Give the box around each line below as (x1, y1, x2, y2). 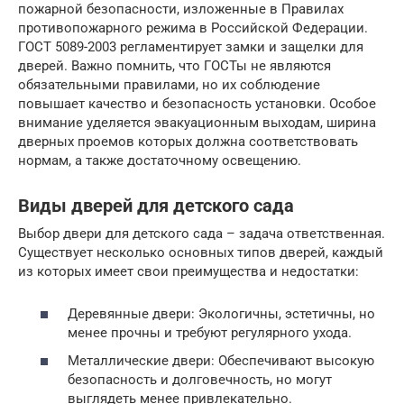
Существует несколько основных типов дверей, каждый (18, 244, 383, 261)
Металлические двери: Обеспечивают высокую (68, 353, 374, 369)
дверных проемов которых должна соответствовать (18, 133, 358, 150)
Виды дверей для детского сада (18, 196, 294, 217)
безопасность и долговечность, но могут (68, 372, 332, 388)
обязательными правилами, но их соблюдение (18, 77, 320, 93)
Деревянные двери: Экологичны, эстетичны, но (68, 305, 375, 322)
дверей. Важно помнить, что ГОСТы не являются (18, 58, 331, 74)
